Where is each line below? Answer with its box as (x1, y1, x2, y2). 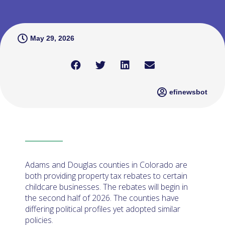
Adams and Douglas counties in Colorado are (25, 159, 187, 170)
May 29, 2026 (30, 34, 74, 42)
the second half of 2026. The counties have (25, 192, 179, 203)
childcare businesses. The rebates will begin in (25, 181, 188, 192)
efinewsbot (169, 88, 207, 96)
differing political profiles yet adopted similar (25, 203, 180, 214)
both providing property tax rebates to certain (25, 170, 187, 181)
